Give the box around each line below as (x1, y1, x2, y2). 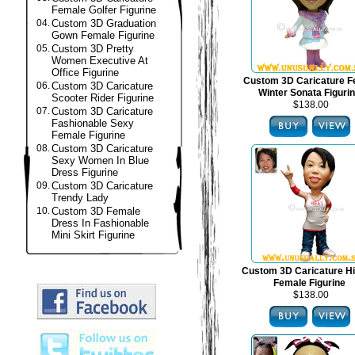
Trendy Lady (52, 192, 109, 204)
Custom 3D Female (52, 205, 140, 217)
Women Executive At (52, 55, 148, 67)
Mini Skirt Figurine (52, 229, 135, 241)
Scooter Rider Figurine (52, 92, 154, 104)
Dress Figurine (52, 166, 118, 178)
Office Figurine (52, 67, 119, 78)
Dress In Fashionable (52, 217, 149, 229)
